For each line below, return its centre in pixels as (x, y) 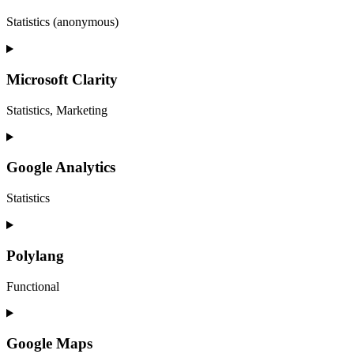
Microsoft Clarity (62, 79)
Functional (33, 286)
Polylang (35, 255)
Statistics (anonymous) (62, 22)
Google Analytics (61, 168)
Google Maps (49, 344)
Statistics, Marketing (57, 110)
